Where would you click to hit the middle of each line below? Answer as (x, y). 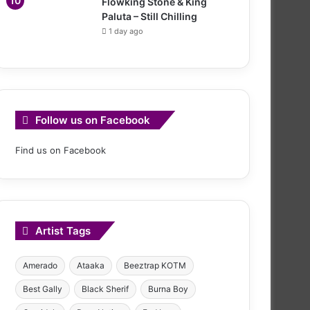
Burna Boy (168, 289)
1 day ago (126, 31)
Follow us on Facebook (93, 120)
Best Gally (43, 289)
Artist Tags (63, 230)
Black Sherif (105, 289)
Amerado (40, 265)
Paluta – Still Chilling (149, 16)
